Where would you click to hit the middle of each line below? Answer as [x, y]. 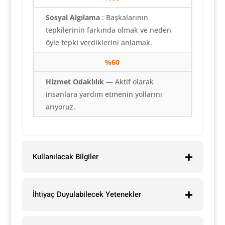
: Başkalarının [124, 18]
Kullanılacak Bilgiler [65, 157]
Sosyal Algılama [73, 18]
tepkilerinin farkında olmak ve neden [108, 30]
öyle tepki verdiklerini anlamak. [99, 43]
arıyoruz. [60, 107]
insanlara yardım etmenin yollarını [104, 94]
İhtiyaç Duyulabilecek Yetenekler [87, 195]
